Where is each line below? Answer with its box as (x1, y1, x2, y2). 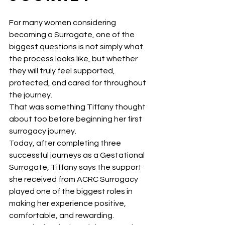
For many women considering (9, 19, 118, 27)
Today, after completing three (9, 139, 123, 147)
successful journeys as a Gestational (9, 151, 146, 159)
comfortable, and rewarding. (9, 211, 114, 219)
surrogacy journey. (9, 127, 76, 135)
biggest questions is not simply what (9, 43, 145, 51)
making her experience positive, (9, 199, 128, 207)
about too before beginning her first (9, 115, 144, 123)
